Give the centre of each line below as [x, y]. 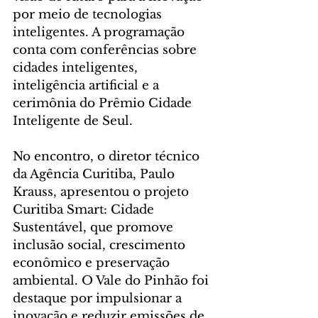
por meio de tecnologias [89, 14]
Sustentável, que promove [95, 227]
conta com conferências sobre [106, 50]
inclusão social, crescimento [101, 245]
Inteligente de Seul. [73, 121]
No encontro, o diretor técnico [108, 156]
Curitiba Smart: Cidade [85, 209]
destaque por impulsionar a [99, 298]
